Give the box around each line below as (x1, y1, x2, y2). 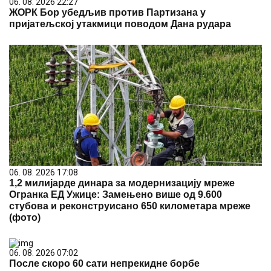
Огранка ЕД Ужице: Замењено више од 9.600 (9, 189, 222, 200)
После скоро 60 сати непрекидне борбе (9, 258, 200, 269)
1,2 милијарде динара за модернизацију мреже (9, 178, 235, 188)
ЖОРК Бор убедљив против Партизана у (9, 7, 206, 18)
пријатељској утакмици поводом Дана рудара (9, 19, 231, 29)
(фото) (9, 212, 41, 223)
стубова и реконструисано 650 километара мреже (9, 201, 250, 211)
